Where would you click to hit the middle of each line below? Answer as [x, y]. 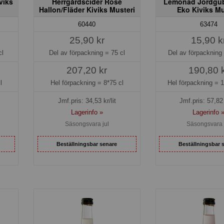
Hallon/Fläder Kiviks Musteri [87, 9]
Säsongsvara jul [87, 124]
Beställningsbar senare [87, 144]
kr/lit [108, 101]
